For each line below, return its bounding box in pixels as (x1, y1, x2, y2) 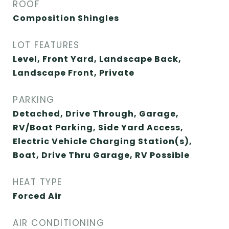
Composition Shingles (13, 12, 119, 24)
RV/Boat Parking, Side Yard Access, (13, 122, 184, 133)
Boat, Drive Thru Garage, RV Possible (13, 149, 190, 161)
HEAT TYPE (13, 176, 62, 188)
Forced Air (13, 190, 62, 202)
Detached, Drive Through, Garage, (13, 108, 179, 120)
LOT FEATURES (13, 39, 79, 51)
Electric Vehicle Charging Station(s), (13, 135, 192, 147)
